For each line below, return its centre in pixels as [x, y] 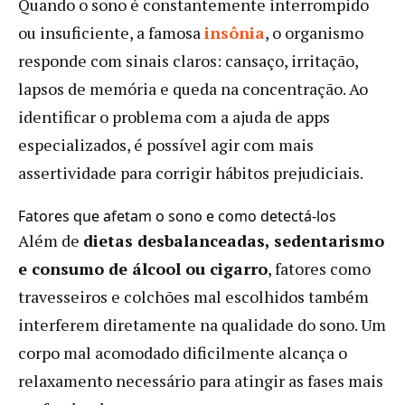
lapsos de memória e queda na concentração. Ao [193, 88]
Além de [51, 240]
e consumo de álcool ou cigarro [143, 268]
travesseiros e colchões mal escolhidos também [193, 296]
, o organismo [314, 32]
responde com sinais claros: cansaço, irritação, [188, 60]
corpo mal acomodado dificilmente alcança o [183, 352]
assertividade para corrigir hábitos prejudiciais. [191, 172]
